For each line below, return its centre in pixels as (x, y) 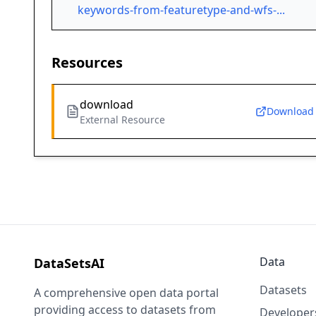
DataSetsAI (69, 263)
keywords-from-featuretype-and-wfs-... (181, 10)
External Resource (122, 120)
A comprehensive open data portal (126, 293)
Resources (87, 63)
